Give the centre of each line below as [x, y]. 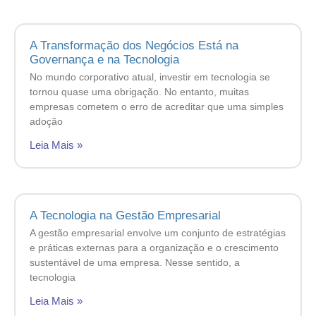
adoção [46, 122]
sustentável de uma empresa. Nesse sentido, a [135, 263]
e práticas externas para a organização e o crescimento [154, 248]
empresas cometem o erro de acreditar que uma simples [157, 107]
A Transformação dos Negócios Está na [134, 46]
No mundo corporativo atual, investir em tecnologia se [150, 77]
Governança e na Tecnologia [104, 60]
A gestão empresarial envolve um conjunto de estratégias [158, 233]
